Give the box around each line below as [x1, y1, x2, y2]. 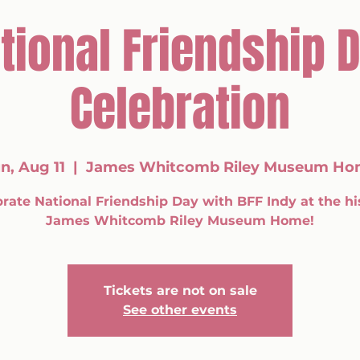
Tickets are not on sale [103, 283, 257, 298]
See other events [123, 302, 237, 317]
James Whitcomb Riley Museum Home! [46, 213, 314, 228]
